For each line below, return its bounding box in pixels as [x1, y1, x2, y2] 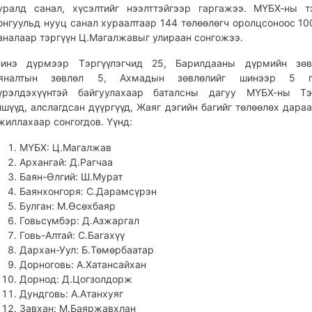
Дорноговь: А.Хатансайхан [19, 258, 146, 270]
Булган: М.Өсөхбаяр [19, 200, 116, 212]
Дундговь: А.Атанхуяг [19, 288, 123, 299]
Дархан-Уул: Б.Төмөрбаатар [19, 244, 154, 256]
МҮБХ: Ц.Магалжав [19, 141, 111, 153]
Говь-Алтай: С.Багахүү [19, 229, 125, 241]
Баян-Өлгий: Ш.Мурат [19, 171, 123, 182]
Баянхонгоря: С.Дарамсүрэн [19, 185, 157, 197]
